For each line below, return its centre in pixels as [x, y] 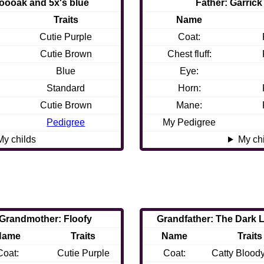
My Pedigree [189, 122]
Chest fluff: [189, 54]
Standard [66, 88]
